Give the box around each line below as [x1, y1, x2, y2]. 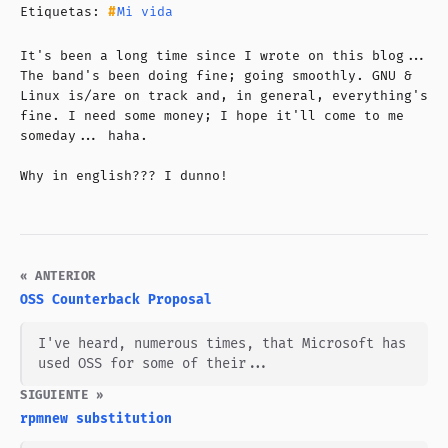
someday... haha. [20, 127, 148, 144]
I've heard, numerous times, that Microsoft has [38, 334, 406, 352]
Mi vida [117, 3, 173, 20]
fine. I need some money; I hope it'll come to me [20, 107, 404, 124]
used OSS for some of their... [38, 354, 270, 372]
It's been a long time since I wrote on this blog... [20, 47, 428, 64]
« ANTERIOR [20, 268, 96, 284]
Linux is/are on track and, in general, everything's [20, 87, 428, 104]
